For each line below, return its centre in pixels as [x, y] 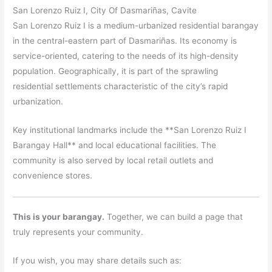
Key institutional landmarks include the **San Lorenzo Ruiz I [130, 130]
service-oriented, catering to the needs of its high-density [126, 56]
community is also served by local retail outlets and [113, 160]
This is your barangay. [59, 217]
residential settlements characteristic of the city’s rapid [121, 87]
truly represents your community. [78, 232]
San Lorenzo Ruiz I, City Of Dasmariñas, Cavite [105, 11]
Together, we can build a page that [174, 217]
